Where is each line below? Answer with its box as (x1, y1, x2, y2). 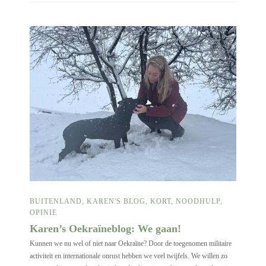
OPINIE (30, 208, 57, 217)
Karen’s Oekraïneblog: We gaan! (30, 223, 184, 235)
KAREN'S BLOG (87, 197, 145, 206)
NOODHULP (176, 197, 220, 206)
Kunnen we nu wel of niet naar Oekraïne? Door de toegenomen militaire (30, 239, 232, 248)
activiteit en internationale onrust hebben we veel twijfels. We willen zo (30, 252, 227, 261)
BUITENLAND (30, 197, 82, 206)
